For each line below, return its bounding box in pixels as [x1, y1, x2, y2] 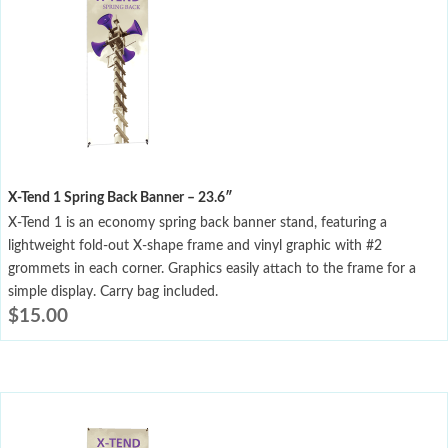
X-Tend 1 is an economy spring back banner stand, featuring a [8, 215, 387, 230]
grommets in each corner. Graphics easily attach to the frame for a [8, 261, 416, 276]
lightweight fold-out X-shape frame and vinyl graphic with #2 [8, 238, 382, 253]
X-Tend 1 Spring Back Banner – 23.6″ [8, 190, 233, 205]
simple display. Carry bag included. [8, 284, 218, 299]
